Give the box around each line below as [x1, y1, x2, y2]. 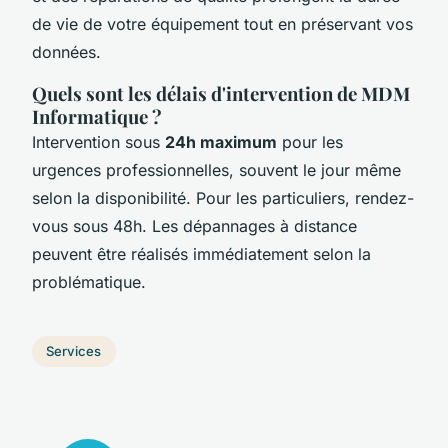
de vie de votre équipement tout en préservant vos [32, 13, 413, 34]
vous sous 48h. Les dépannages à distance [32, 215, 357, 236]
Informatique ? [32, 103, 162, 129]
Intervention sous [32, 131, 165, 152]
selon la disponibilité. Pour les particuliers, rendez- [32, 187, 414, 208]
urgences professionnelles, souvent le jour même [32, 159, 401, 180]
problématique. [32, 271, 146, 292]
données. [32, 41, 101, 62]
